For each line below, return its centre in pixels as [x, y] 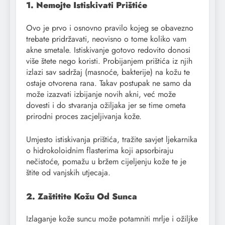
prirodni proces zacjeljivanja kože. [84, 116]
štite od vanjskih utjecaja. [68, 172]
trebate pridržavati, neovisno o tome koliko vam [106, 39]
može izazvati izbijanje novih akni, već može [101, 94]
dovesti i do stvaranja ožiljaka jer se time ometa [106, 105]
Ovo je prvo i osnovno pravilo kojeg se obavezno [110, 28]
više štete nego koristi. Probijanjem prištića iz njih [109, 61]
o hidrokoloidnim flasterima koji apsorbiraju [100, 150]
